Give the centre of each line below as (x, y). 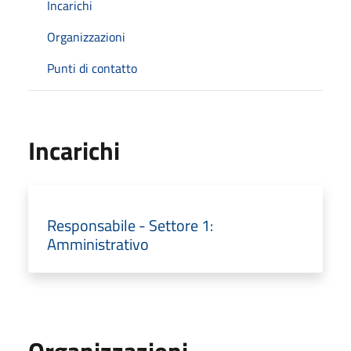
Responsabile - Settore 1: (130, 225)
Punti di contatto (92, 68)
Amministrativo (98, 244)
